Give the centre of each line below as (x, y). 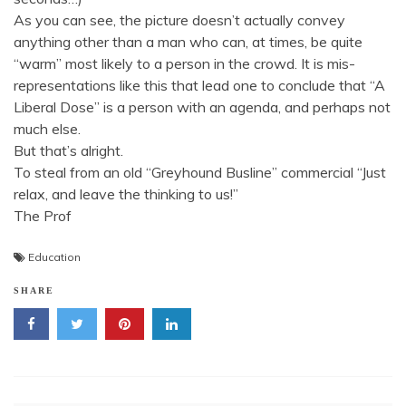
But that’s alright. (68, 150)
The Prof (43, 216)
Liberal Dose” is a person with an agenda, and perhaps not (202, 107)
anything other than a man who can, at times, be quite (188, 42)
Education (54, 257)
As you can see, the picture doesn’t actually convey (179, 20)
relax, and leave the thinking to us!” (126, 194)
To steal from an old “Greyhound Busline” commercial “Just (200, 172)
